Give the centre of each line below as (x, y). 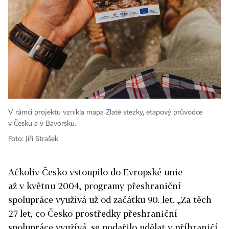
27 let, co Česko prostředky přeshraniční (93, 214)
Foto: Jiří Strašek (33, 139)
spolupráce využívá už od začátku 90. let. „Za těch (110, 200)
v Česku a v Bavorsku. (42, 124)
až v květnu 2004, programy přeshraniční (95, 186)
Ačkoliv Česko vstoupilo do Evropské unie (95, 172)
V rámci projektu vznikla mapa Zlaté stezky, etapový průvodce (105, 113)
